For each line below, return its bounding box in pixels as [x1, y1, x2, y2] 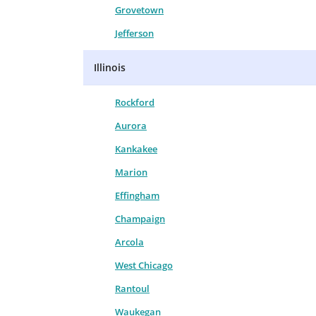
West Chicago [115, 258, 173, 272]
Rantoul [115, 281, 150, 295]
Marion [115, 165, 147, 178]
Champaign [115, 212, 165, 225]
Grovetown [115, 3, 164, 16]
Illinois [94, 60, 126, 74]
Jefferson [115, 26, 154, 39]
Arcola [115, 235, 144, 248]
